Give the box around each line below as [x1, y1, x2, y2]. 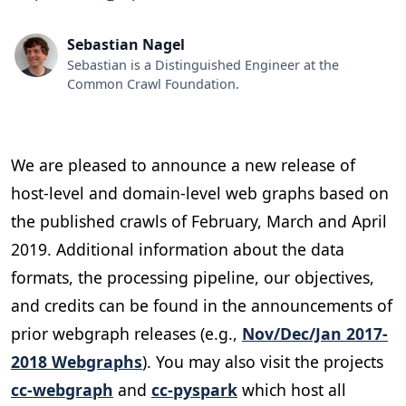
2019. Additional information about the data [11, 237, 344, 260]
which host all [237, 378, 346, 401]
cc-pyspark [151, 378, 237, 401]
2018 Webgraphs [11, 350, 142, 372]
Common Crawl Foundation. [67, 74, 239, 92]
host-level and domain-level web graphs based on [11, 181, 389, 204]
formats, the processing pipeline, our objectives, [11, 266, 374, 288]
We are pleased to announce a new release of [11, 153, 355, 176]
